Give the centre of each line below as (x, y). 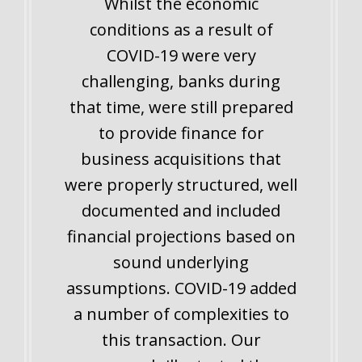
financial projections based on (181, 236)
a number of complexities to (181, 314)
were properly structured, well (181, 184)
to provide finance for (181, 133)
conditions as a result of (181, 29)
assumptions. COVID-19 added (181, 288)
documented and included (181, 210)
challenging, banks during (181, 81)
